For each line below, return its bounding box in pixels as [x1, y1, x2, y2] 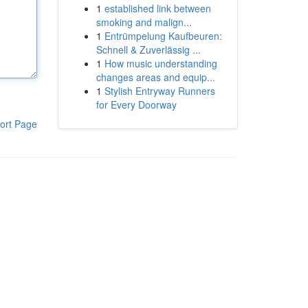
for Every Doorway [96, 98, 177, 111]
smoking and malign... [96, 15, 192, 29]
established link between [104, 1, 211, 15]
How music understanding [104, 56, 217, 70]
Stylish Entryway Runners [104, 84, 215, 98]
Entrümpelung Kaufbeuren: [104, 29, 222, 43]
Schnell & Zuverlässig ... [96, 43, 201, 56]
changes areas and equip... [96, 70, 215, 84]
